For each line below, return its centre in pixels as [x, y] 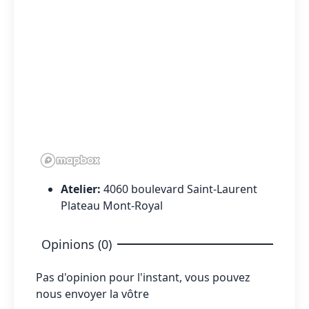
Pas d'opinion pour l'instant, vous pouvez [143, 277]
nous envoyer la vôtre [92, 293]
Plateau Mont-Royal [112, 205]
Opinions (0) [77, 244]
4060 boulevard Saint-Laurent [180, 189]
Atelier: [82, 189]
